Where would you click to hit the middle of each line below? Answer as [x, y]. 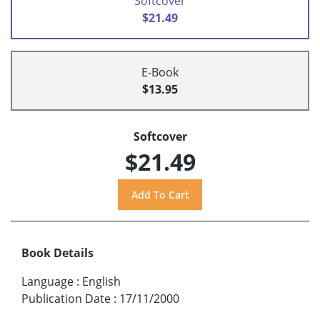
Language [47, 282]
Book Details [57, 253]
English [101, 282]
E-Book [160, 72]
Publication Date [66, 299]
